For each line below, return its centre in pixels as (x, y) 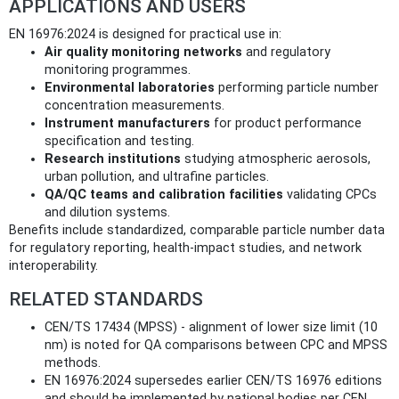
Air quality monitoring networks (143, 52)
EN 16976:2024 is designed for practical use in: (145, 34)
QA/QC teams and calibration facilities (164, 194)
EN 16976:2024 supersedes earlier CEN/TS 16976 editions (213, 380)
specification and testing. (119, 141)
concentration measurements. (134, 105)
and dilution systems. (107, 212)
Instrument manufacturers (127, 123)
